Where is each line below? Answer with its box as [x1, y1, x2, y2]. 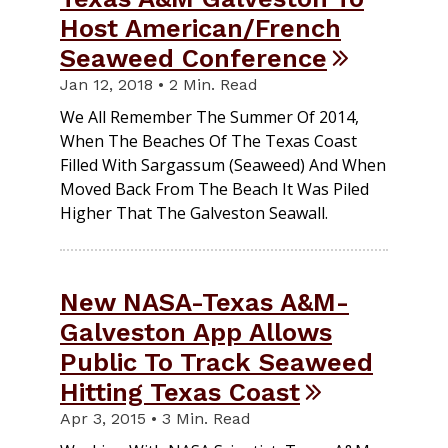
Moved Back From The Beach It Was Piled [60, 178, 369, 201]
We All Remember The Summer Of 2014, [60, 106, 359, 129]
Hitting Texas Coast [60, 377, 300, 408]
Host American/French [60, 13, 341, 44]
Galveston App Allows [60, 317, 332, 348]
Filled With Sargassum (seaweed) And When [60, 154, 386, 177]
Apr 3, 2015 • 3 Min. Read [60, 409, 251, 429]
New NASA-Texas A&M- [60, 287, 349, 318]
